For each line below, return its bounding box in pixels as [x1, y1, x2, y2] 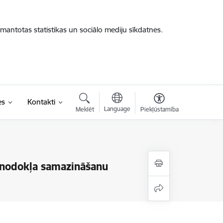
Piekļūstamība [140, 106, 179, 113]
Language [104, 105, 130, 112]
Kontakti [27, 97, 55, 107]
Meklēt [75, 106, 94, 113]
